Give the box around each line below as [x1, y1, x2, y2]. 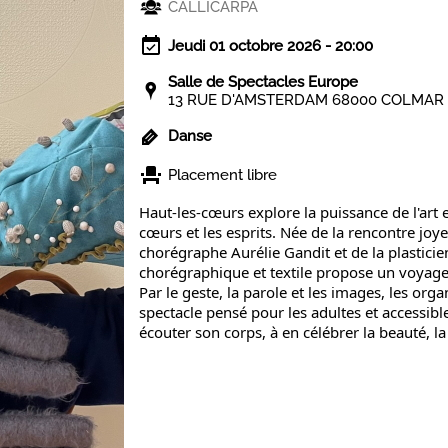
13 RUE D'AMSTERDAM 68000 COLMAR [167, 91, 444, 110]
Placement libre [167, 166, 277, 185]
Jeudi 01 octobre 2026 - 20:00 [167, 37, 373, 56]
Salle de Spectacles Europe [167, 73, 358, 92]
